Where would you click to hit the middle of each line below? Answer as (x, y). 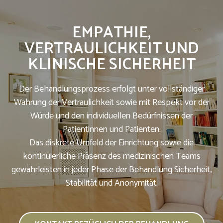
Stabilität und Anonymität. (111, 183)
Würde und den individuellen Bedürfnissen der (111, 116)
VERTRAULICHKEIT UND (111, 49)
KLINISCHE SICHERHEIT (111, 64)
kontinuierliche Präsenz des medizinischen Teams (111, 156)
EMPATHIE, (111, 33)
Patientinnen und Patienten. (111, 129)
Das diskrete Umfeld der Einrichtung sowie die (111, 143)
